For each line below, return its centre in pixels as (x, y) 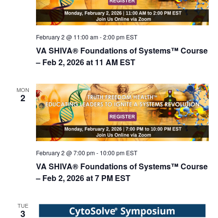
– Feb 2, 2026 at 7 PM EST (83, 178)
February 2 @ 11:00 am (67, 36)
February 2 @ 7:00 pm (65, 153)
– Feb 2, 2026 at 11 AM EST (85, 62)
